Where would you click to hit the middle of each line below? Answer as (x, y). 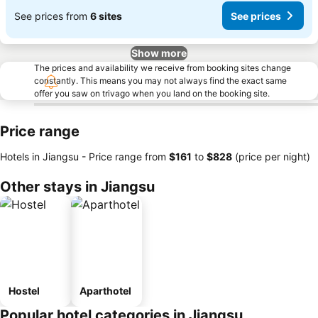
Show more (159, 53)
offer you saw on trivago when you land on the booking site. (152, 93)
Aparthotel (105, 291)
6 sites (106, 16)
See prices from (52, 16)
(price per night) (271, 157)
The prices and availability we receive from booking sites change (163, 68)
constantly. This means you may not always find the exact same (160, 81)
